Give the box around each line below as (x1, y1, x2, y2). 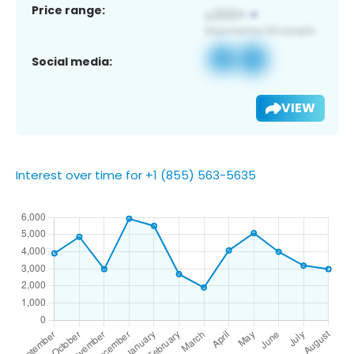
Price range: (32, 2, 105, 18)
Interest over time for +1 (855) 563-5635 (16, 166, 256, 183)
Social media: (32, 53, 112, 70)
